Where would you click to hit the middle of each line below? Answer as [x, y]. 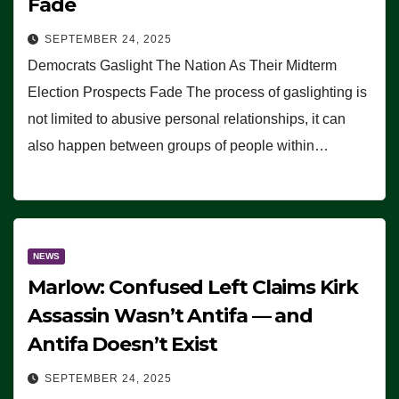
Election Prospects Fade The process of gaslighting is [197, 92]
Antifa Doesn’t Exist [122, 345]
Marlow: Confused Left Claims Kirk [193, 288]
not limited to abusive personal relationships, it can [187, 118]
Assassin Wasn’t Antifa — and [171, 316]
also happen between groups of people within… [178, 145]
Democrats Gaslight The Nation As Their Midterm [182, 65]
